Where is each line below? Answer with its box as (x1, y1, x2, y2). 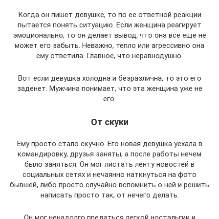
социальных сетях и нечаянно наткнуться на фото (22, 170, 197, 179)
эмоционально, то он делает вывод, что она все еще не (13, 30, 206, 40)
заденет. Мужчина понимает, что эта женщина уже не (17, 84, 202, 93)
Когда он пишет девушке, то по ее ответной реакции (18, 10, 201, 19)
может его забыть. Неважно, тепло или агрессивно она (15, 41, 204, 50)
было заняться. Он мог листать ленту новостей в (24, 159, 195, 169)
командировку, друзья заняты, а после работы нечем (18, 149, 201, 158)
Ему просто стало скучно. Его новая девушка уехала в (17, 139, 202, 148)
